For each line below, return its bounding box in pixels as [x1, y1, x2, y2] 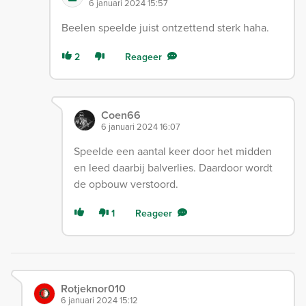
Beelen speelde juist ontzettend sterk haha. [61, 19, 269, 35]
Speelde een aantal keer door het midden [74, 143, 273, 158]
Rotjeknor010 [61, 280, 126, 296]
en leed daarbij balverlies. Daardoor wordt [74, 159, 273, 175]
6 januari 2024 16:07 [101, 120, 181, 133]
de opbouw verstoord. [74, 176, 179, 191]
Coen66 [101, 107, 141, 123]
